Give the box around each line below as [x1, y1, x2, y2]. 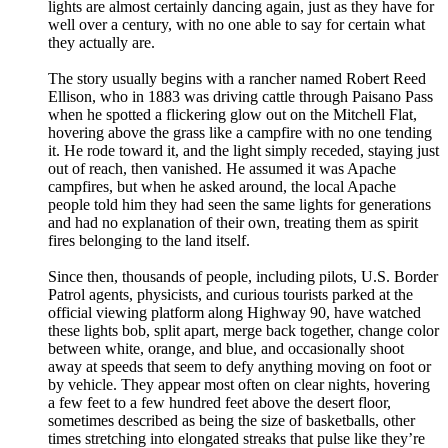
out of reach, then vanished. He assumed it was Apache [48, 160, 396, 178]
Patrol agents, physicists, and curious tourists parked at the [48, 286, 413, 304]
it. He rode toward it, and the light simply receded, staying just [48, 142, 439, 160]
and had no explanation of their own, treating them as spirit [48, 214, 418, 232]
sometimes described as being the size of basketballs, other [48, 412, 415, 430]
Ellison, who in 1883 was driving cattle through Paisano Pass [48, 88, 433, 106]
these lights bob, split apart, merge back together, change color [48, 322, 439, 340]
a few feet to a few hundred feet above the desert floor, [48, 394, 391, 412]
